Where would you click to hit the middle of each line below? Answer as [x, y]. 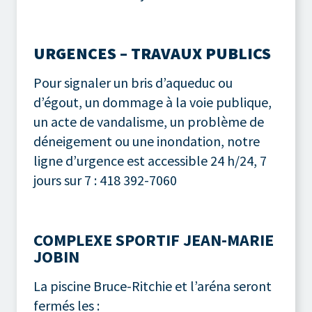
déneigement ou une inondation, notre [147, 141]
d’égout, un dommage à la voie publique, [153, 102]
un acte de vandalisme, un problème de [149, 121]
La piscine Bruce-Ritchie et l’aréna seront [153, 286]
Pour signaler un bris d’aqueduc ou [133, 82]
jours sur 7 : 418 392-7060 [105, 180]
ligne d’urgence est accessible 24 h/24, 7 [150, 160]
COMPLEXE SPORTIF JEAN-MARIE [154, 240]
